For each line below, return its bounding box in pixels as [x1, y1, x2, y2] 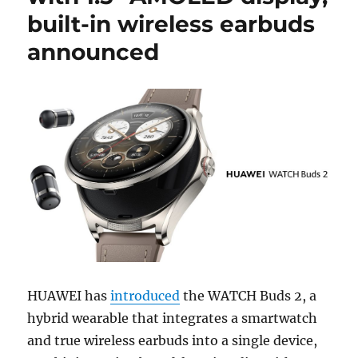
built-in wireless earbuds [27, 10, 316, 38]
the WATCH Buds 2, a [180, 287, 317, 304]
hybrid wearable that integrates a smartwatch [27, 309, 318, 326]
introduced [110, 287, 181, 304]
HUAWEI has [27, 287, 111, 304]
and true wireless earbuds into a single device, [27, 332, 318, 348]
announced [27, 38, 160, 66]
